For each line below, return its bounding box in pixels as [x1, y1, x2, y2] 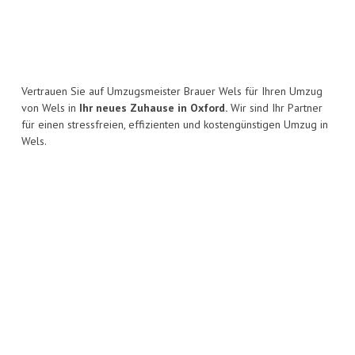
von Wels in [21, 101, 79, 116]
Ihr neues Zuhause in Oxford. [79, 101, 227, 116]
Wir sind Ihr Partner [227, 101, 323, 116]
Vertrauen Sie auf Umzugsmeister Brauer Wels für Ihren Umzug [21, 84, 323, 99]
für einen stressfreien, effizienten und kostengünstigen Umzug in [21, 117, 328, 132]
